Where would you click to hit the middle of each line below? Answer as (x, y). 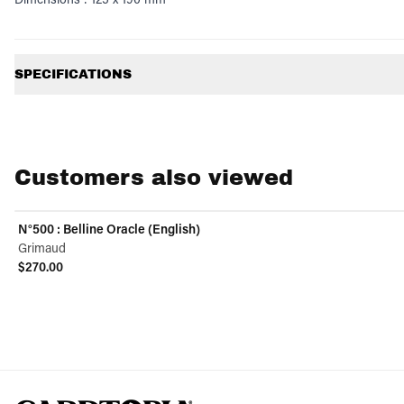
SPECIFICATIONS (73, 74)
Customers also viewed (154, 177)
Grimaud (42, 248)
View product (55, 285)
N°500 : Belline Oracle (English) (109, 229)
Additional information (85, 48)
